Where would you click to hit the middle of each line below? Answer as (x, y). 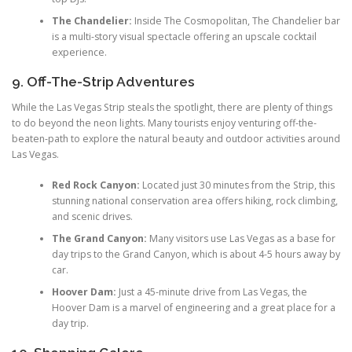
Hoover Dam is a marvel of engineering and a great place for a (193, 307)
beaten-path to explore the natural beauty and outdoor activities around (176, 139)
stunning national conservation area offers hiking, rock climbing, (194, 200)
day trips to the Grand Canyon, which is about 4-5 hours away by (196, 254)
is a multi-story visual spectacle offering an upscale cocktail (184, 36)
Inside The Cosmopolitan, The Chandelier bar (236, 20)
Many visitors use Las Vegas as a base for (241, 238)
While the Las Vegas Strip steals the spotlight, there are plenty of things (172, 108)
